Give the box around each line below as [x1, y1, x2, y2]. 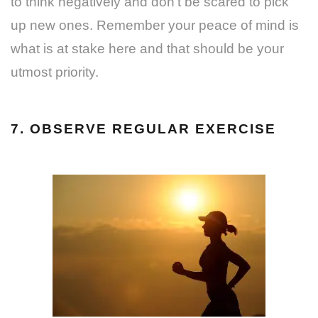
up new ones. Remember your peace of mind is [11, 17, 299, 33]
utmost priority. [11, 64, 99, 79]
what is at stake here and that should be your [11, 40, 284, 56]
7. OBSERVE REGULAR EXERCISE [11, 121, 276, 136]
